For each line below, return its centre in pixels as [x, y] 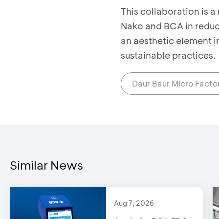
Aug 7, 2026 [134, 203]
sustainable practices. [168, 55]
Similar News [46, 165]
